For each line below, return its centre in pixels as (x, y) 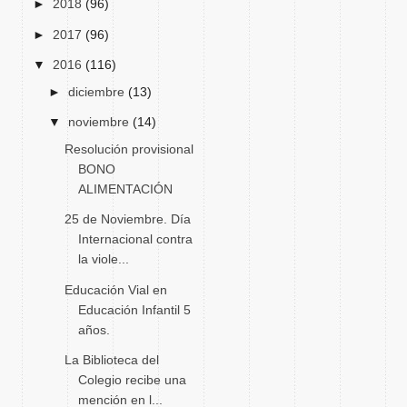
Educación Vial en (115, 289)
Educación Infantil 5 (134, 309)
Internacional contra (135, 239)
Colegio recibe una (132, 380)
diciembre (98, 91)
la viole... (103, 259)
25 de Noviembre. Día (127, 219)
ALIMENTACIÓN (125, 189)
